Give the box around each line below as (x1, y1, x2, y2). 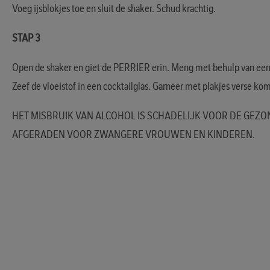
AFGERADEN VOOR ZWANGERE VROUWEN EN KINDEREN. (12, 127, 255, 141)
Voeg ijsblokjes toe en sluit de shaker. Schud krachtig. (12, 1, 216, 15)
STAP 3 (12, 31, 40, 45)
